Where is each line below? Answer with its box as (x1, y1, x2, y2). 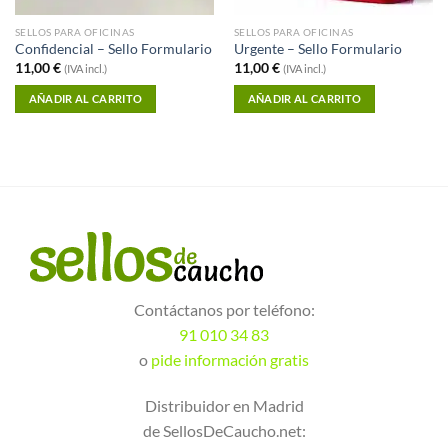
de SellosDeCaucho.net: (142, 420, 306, 440)
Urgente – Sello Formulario (233, 41, 402, 58)
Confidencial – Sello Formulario (14, 41, 212, 58)
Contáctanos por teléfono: (133, 300, 315, 320)
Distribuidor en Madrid (144, 395, 304, 415)
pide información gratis (151, 350, 309, 370)
